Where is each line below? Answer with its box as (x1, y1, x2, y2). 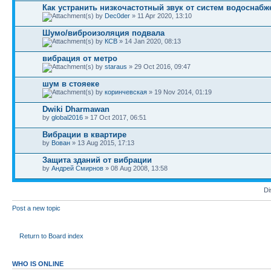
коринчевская (105, 88, 147, 96)
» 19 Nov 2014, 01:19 (147, 88, 212, 96)
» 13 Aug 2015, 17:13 (70, 139, 134, 146)
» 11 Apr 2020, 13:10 (130, 12, 192, 19)
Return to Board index (19, 232, 83, 240)
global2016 (51, 114, 83, 121)
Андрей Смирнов (51, 165, 103, 172)
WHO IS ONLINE (12, 260, 64, 267)
